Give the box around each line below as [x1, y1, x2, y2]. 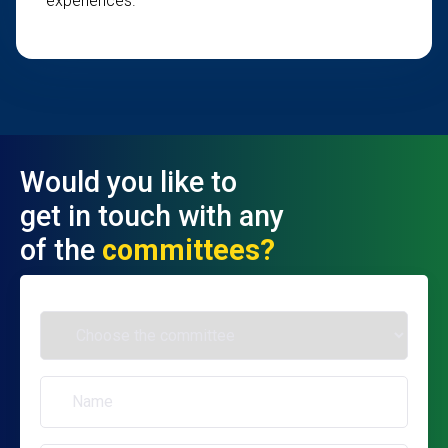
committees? [102, 233, 275, 267]
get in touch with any [20, 199, 284, 233]
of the [20, 233, 102, 267]
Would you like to [20, 165, 237, 199]
